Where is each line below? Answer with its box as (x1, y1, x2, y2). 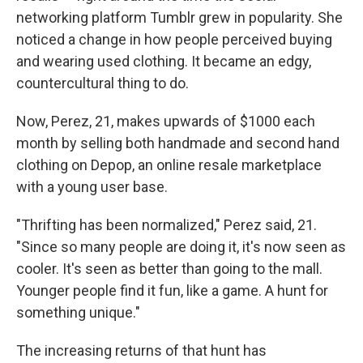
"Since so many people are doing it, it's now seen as (16, 238, 346, 256)
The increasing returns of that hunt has (16, 342, 267, 360)
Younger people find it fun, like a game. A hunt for (16, 282, 328, 300)
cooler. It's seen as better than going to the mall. (16, 260, 322, 278)
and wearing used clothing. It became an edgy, (16, 53, 311, 70)
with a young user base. (16, 178, 168, 196)
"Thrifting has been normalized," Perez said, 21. (16, 216, 317, 234)
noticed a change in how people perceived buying (16, 31, 332, 49)
